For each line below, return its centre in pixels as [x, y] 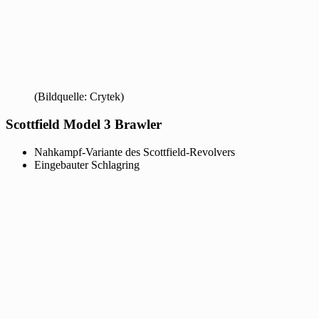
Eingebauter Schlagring [87, 164]
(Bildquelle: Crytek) [79, 97]
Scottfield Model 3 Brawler [84, 124]
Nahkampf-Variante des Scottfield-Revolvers [135, 152]
